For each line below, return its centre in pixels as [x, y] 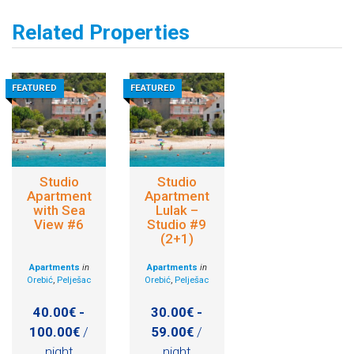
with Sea [59, 211]
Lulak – [177, 211]
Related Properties [101, 32]
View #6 [59, 225]
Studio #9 [177, 225]
